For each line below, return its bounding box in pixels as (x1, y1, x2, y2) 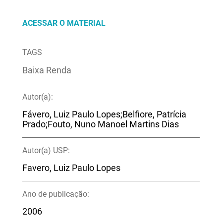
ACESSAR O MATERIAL (22, 18, 106, 28)
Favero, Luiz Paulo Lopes (22, 163, 120, 173)
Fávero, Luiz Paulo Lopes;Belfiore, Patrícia (22, 109, 186, 119)
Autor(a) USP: (22, 145, 70, 155)
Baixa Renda (22, 65, 71, 76)
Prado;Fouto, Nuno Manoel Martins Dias (22, 119, 179, 129)
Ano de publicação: (22, 189, 89, 199)
